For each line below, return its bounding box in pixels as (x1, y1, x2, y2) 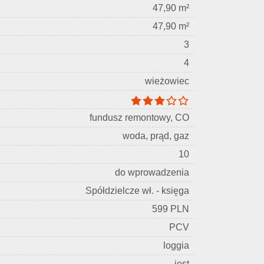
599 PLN (152, 204, 189, 214)
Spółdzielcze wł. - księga (85, 186, 189, 196)
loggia (163, 240, 189, 250)
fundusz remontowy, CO (90, 113, 189, 123)
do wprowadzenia (115, 167, 189, 177)
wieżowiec (145, 76, 189, 86)
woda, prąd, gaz (123, 131, 189, 141)
